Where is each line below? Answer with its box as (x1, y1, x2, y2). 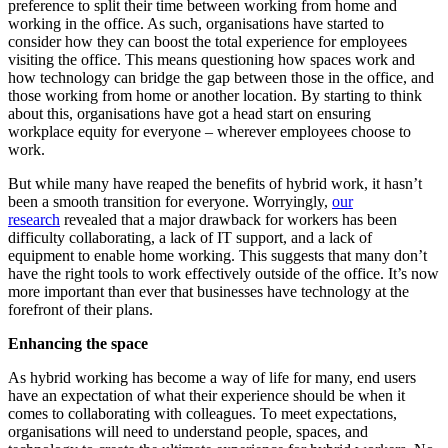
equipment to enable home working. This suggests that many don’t (8, 246, 427, 264)
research (8, 210, 60, 228)
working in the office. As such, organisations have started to (8, 14, 384, 32)
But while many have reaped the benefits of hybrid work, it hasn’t (8, 174, 422, 192)
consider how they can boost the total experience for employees (8, 32, 407, 50)
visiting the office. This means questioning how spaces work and (8, 50, 415, 68)
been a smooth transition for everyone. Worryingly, (8, 192, 332, 210)
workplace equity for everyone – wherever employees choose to (8, 122, 411, 140)
